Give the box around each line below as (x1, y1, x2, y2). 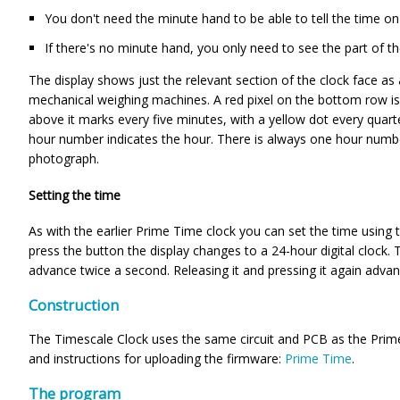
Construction (29, 295, 119, 315)
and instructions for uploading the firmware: (29, 350, 285, 368)
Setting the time (29, 186, 121, 204)
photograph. (29, 150, 99, 168)
